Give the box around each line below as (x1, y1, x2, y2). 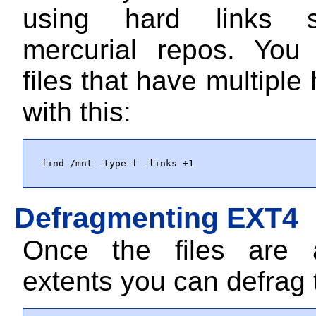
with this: (23, 96, 131, 127)
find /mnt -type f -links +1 (42, 157, 194, 169)
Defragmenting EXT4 (13, 201, 298, 234)
